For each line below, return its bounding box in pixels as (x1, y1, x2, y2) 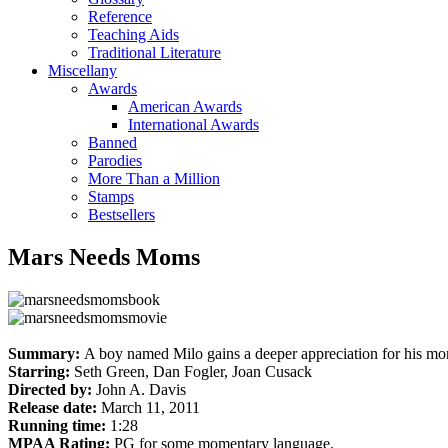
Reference (88, 7, 152, 25)
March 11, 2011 (101, 398, 200, 416)
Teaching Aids (88, 25, 179, 43)
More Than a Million (88, 169, 220, 187)
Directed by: (8, 380, 96, 398)
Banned (88, 133, 137, 151)
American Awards (128, 97, 242, 115)
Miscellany (48, 61, 117, 79)
